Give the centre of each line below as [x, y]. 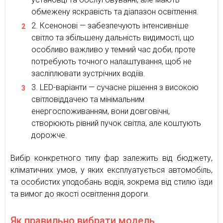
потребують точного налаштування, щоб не [111, 61]
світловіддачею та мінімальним [88, 99]
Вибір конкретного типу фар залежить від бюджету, [111, 158]
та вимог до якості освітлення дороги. [80, 194]
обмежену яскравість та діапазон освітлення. [115, 11]
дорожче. [49, 135]
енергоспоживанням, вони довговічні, [101, 111]
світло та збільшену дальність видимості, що [113, 37]
